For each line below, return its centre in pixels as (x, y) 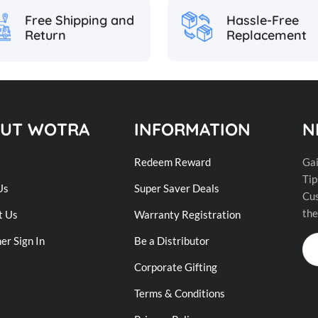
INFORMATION (192, 130)
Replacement (267, 35)
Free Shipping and (79, 20)
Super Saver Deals (176, 188)
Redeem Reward (172, 162)
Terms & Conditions (179, 294)
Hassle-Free (263, 20)
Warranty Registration (187, 215)
